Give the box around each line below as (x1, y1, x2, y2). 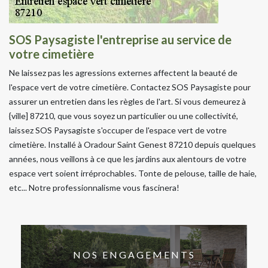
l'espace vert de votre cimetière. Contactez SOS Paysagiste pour (9, 81, 251, 92)
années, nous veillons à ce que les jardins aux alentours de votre (9, 153, 246, 164)
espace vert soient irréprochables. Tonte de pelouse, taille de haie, (9, 167, 257, 178)
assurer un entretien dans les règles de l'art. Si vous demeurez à (9, 96, 246, 106)
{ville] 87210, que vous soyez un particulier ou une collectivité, (9, 110, 238, 121)
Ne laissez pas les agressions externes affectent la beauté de (9, 67, 237, 78)
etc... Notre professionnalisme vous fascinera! (9, 182, 179, 193)
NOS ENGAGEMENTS (72, 249, 196, 261)
